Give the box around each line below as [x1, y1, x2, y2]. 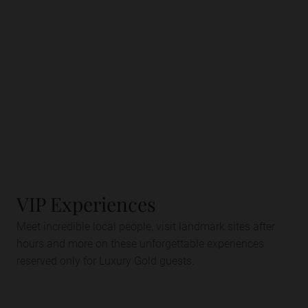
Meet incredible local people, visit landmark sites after [16, 219, 275, 233]
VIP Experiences [16, 191, 156, 217]
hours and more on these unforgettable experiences [16, 236, 264, 250]
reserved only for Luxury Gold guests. [16, 253, 195, 267]
